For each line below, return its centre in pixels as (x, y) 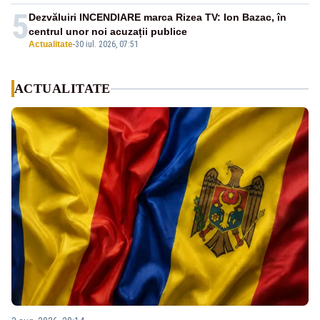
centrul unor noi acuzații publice (108, 32)
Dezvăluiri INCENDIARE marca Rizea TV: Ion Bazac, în (157, 17)
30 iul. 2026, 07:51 (107, 45)
